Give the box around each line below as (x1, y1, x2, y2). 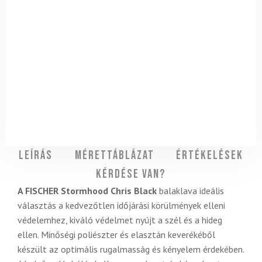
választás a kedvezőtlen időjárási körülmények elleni (18, 199, 225, 212)
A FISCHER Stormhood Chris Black (18, 185, 157, 197)
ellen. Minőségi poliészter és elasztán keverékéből (18, 229, 215, 241)
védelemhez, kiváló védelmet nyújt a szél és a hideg (18, 214, 222, 226)
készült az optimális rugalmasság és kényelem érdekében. (18, 243, 244, 256)
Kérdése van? (96, 167, 166, 182)
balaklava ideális (157, 185, 224, 197)
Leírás (19, 149, 53, 163)
